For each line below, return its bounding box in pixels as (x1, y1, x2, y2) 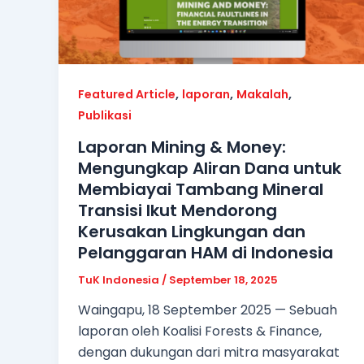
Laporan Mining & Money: (78, 135, 286, 158)
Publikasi (78, 107, 132, 123)
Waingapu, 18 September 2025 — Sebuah (78, 301, 337, 320)
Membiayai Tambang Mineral (78, 177, 323, 201)
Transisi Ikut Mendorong (78, 198, 277, 222)
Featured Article (78, 86, 175, 102)
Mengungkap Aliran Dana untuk (78, 156, 341, 180)
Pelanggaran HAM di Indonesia (78, 240, 333, 264)
